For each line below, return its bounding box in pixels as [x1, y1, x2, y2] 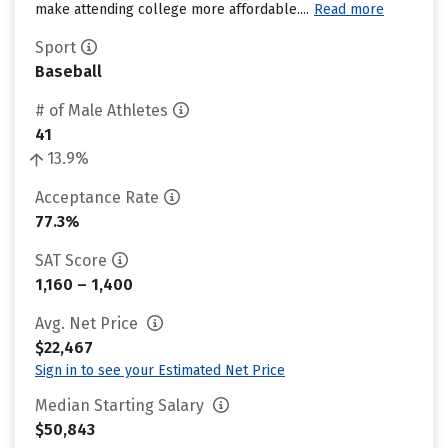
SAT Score [35, 251, 107, 270]
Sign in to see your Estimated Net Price [35, 362, 285, 379]
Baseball [35, 62, 102, 81]
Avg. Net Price [35, 314, 142, 333]
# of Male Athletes [35, 101, 168, 120]
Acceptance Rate [35, 188, 159, 207]
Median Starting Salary [35, 396, 208, 415]
